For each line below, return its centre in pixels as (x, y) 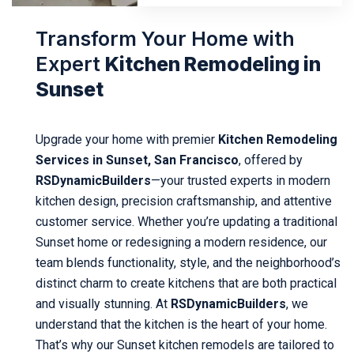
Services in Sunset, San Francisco (137, 160)
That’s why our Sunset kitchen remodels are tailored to (185, 345)
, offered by (271, 160)
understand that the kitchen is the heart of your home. (181, 324)
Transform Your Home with (165, 38)
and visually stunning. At (103, 303)
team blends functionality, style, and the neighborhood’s (188, 262)
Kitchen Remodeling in (213, 64)
